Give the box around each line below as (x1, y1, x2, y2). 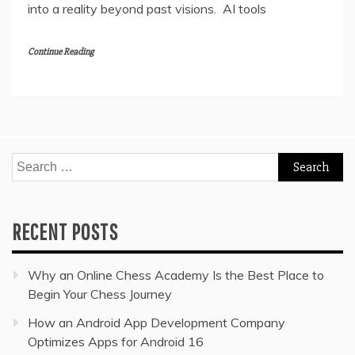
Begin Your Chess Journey (28, 286, 172, 303)
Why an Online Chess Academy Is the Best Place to (28, 267, 324, 284)
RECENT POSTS (12, 219, 118, 246)
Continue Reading (28, 46, 94, 59)
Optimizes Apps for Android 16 (28, 334, 204, 350)
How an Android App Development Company (28, 315, 285, 331)
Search (11, 155, 51, 171)
